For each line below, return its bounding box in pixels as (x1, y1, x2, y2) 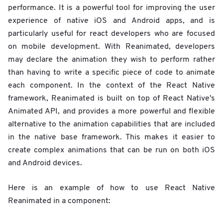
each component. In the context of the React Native (8, 81, 215, 90)
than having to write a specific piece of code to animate (8, 68, 215, 77)
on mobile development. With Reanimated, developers (8, 42, 215, 51)
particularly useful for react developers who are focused (8, 29, 215, 38)
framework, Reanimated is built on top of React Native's (8, 94, 215, 103)
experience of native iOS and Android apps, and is (8, 16, 215, 25)
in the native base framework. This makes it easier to (8, 133, 215, 141)
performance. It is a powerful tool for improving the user (8, 3, 215, 12)
